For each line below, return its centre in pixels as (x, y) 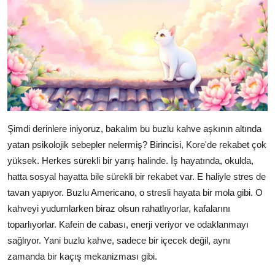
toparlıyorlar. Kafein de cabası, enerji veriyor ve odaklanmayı (128, 225)
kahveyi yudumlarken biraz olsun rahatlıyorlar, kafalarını (119, 209)
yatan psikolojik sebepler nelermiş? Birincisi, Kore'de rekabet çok (137, 145)
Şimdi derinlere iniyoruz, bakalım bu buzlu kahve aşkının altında (134, 129)
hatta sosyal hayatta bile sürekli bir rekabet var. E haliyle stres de (137, 177)
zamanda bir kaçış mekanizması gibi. (82, 257)
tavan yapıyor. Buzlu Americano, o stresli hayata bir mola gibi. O (135, 193)
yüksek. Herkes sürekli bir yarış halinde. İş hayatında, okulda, (130, 161)
